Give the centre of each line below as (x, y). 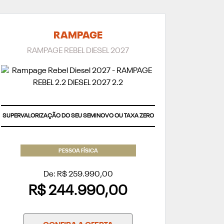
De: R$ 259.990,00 (78, 174)
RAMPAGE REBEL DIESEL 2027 (78, 51)
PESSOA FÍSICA (78, 151)
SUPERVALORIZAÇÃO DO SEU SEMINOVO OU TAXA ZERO (78, 116)
